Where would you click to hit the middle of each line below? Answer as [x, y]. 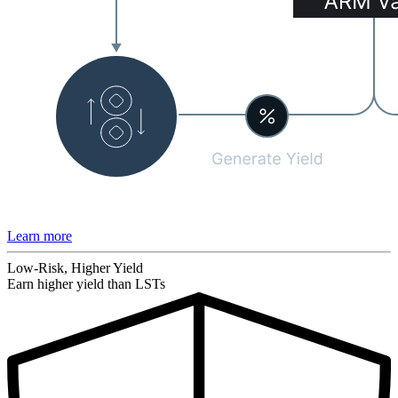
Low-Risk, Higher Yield [75, 268]
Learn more [40, 236]
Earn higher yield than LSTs [86, 284]
